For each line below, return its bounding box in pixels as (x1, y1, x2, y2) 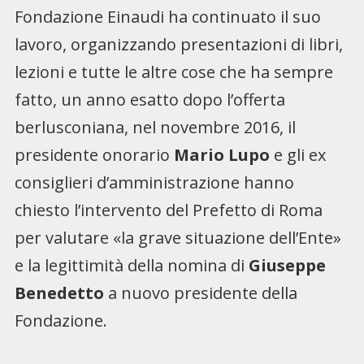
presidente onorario (14, 143, 170, 166)
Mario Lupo (169, 143, 270, 166)
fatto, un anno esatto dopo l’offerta (14, 88, 285, 110)
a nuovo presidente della (103, 281, 297, 304)
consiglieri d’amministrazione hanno (14, 171, 294, 193)
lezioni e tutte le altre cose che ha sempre (14, 60, 333, 83)
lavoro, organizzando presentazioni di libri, (14, 32, 343, 55)
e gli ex (269, 143, 326, 166)
